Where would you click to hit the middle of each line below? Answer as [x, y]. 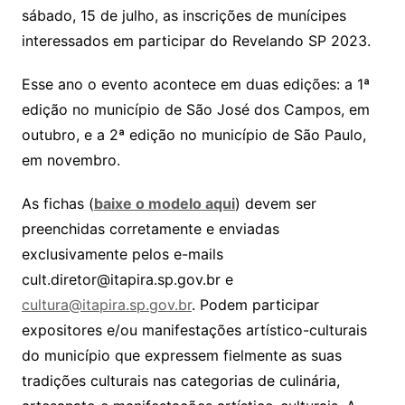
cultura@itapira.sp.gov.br [106, 305]
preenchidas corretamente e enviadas [150, 229]
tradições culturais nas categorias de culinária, [180, 381]
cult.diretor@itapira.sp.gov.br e [127, 280]
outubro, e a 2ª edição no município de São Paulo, [193, 135]
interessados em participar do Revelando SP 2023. [196, 41]
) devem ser [275, 204]
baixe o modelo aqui [164, 204]
